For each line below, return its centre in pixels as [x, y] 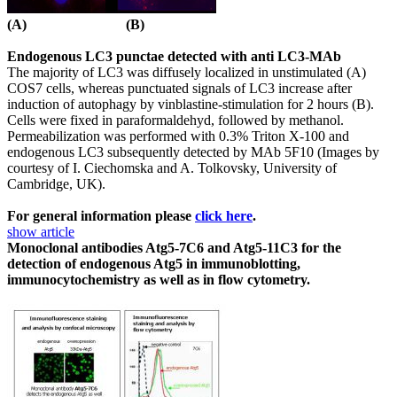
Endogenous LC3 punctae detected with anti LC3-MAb [174, 56]
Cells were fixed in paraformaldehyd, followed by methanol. [175, 120]
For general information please [101, 215]
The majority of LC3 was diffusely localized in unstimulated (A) [187, 72]
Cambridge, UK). [56, 183]
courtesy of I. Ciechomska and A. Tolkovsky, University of [172, 167]
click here [224, 215]
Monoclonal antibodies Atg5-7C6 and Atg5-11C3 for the [174, 247]
